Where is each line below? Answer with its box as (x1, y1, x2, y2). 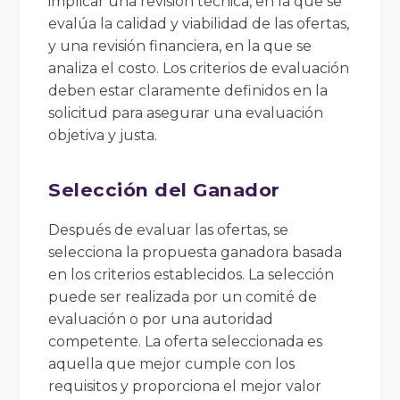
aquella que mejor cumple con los (48, 354, 296, 372)
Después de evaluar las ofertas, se (48, 221, 289, 238)
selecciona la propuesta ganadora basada (48, 243, 343, 261)
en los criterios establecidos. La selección (48, 265, 335, 283)
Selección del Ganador (48, 178, 280, 201)
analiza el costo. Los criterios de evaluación (48, 59, 350, 77)
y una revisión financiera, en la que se (48, 37, 312, 54)
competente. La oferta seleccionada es (48, 332, 323, 350)
